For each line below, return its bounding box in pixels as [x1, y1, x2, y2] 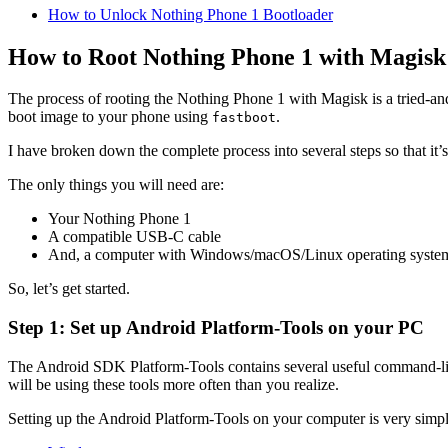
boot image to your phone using [8, 108, 212, 126]
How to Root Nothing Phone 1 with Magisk [8, 43, 446, 70]
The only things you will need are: [8, 176, 224, 194]
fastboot [212, 110, 276, 126]
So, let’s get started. [8, 280, 130, 298]
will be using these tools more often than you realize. [8, 375, 339, 393]
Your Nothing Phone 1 [48, 210, 191, 228]
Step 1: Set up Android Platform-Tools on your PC [8, 317, 424, 339]
